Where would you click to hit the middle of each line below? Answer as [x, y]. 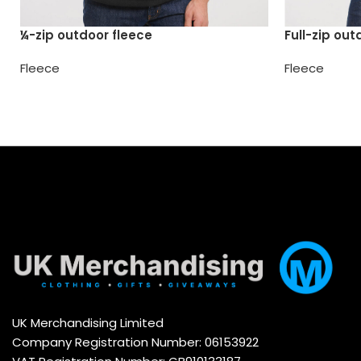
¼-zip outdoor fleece [86, 35]
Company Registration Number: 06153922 [135, 342]
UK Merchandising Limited [88, 323]
